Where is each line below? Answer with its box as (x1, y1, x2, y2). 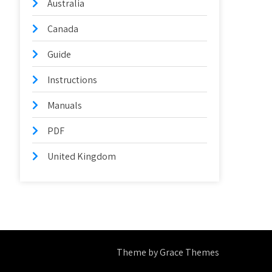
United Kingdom (47, 150, 117, 163)
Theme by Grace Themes (117, 246, 219, 259)
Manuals (47, 99, 83, 112)
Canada (47, 22, 79, 35)
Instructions (47, 73, 98, 86)
